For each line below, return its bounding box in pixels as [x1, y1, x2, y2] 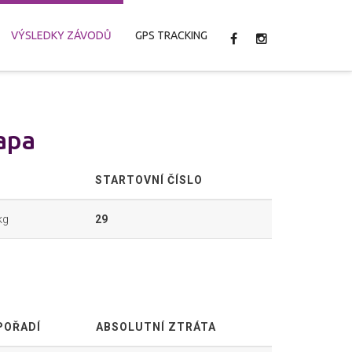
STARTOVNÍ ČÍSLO [95, 174, 203, 186]
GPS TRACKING [135, 29, 207, 42]
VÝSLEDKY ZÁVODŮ [11, 29, 112, 42]
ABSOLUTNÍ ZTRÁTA [96, 321, 216, 333]
